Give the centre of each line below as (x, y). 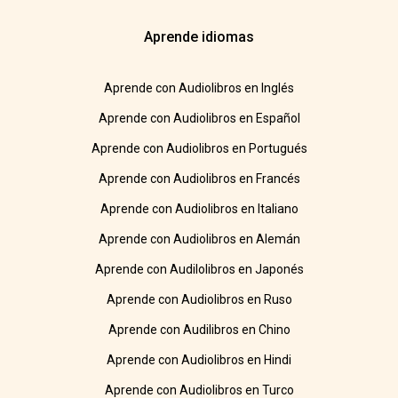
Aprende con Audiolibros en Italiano (199, 209)
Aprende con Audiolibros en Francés (199, 179)
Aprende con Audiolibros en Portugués (199, 149)
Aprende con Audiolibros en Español (199, 119)
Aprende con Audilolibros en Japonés (199, 270)
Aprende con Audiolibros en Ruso (199, 300)
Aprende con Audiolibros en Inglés (199, 88)
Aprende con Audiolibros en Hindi (199, 360)
